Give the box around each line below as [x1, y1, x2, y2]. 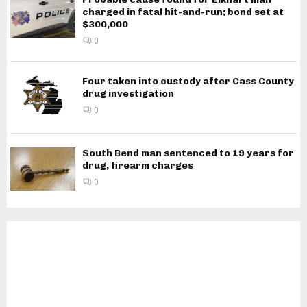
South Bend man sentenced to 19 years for [82, 147, 294, 159]
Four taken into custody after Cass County [82, 75, 294, 88]
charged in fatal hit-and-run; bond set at [82, 6, 284, 19]
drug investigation [82, 88, 174, 100]
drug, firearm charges [82, 159, 193, 171]
